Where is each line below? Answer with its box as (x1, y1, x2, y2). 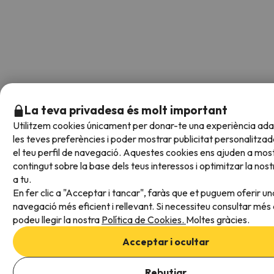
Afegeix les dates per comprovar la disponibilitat (9, 259, 212, 272)
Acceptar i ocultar (122, 235, 209, 248)
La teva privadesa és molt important (24, 103, 228, 117)
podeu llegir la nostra (13, 213, 102, 226)
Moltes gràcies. (186, 213, 250, 226)
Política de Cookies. (102, 213, 186, 226)
